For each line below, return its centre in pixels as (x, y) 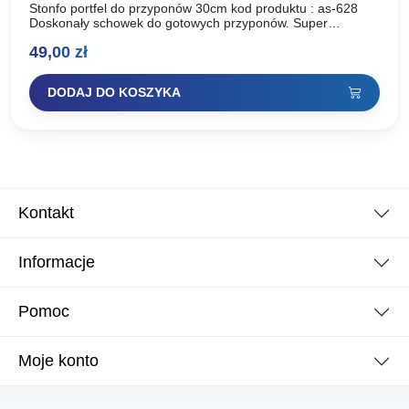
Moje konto (58, 361)
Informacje (57, 262)
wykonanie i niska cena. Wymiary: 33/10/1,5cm (164, 38)
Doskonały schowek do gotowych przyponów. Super (178, 23)
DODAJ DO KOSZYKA (114, 93)
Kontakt (46, 213)
